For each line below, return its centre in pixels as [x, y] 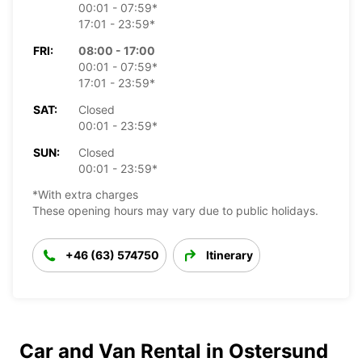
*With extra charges [85, 194]
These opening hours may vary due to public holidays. [175, 210]
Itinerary [229, 255]
